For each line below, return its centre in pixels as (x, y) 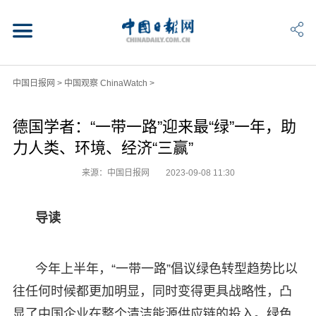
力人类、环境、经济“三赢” (103, 147)
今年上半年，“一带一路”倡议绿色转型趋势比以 (166, 268)
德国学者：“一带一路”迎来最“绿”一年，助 (154, 126)
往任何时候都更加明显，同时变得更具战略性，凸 (152, 291)
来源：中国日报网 (116, 172)
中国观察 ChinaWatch (105, 83)
